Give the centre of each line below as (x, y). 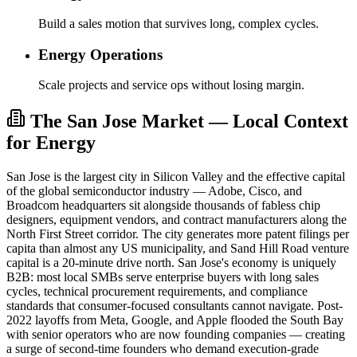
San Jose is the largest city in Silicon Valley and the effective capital (176, 177)
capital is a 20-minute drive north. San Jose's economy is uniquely (171, 263)
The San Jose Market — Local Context (189, 122)
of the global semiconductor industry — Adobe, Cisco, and (154, 191)
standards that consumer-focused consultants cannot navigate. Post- (175, 306)
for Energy (51, 143)
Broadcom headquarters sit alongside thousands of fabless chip (163, 206)
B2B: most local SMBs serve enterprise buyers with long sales (163, 277)
